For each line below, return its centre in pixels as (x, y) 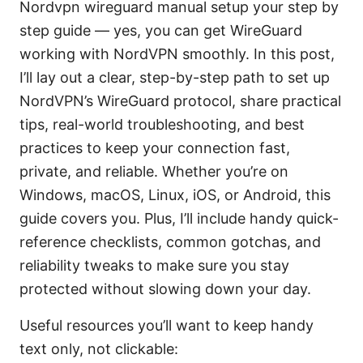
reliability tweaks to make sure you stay (154, 266)
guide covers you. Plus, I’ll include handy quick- (179, 219)
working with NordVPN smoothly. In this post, (177, 54)
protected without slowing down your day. (165, 289)
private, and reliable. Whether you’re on (154, 172)
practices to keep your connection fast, (155, 148)
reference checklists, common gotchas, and (170, 242)
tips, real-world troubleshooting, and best (162, 125)
